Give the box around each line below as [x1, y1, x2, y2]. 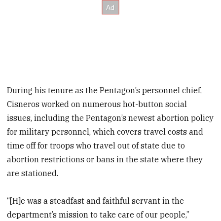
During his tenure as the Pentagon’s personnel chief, [7, 85, 202, 95]
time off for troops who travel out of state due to [7, 140, 185, 150]
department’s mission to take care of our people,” [7, 210, 190, 220]
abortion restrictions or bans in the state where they [7, 154, 203, 164]
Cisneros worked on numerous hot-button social [7, 99, 187, 109]
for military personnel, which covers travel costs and [7, 126, 204, 137]
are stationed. [7, 168, 59, 178]
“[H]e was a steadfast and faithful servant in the [7, 196, 184, 206]
